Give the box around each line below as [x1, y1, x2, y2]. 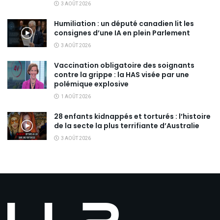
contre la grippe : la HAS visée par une [54, 69, 189, 80]
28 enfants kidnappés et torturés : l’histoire [54, 111, 211, 121]
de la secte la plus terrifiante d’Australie [54, 120, 199, 131]
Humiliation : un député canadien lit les [54, 18, 194, 28]
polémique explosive [54, 79, 129, 89]
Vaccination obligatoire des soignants [54, 60, 194, 70]
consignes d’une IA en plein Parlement [54, 27, 190, 38]
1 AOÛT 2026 [60, 93, 91, 100]
